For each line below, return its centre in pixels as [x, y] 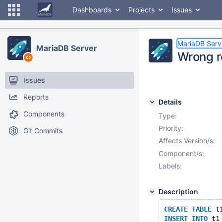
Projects [141, 10]
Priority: [171, 128]
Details [170, 102]
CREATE [176, 209]
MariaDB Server [67, 48]
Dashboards [92, 10]
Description [178, 192]
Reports [36, 97]
